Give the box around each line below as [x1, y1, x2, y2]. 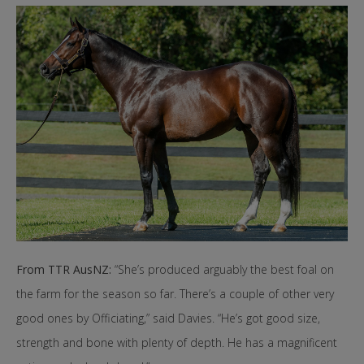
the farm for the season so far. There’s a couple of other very [16, 286, 334, 302]
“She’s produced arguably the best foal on [111, 262, 334, 278]
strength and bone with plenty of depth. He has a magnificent [16, 335, 337, 351]
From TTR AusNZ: [16, 262, 111, 278]
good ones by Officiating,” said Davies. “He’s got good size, [16, 310, 320, 327]
